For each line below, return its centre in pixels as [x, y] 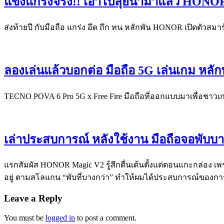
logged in [60, 217]
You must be [25, 217]
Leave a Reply [33, 198]
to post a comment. [106, 217]
